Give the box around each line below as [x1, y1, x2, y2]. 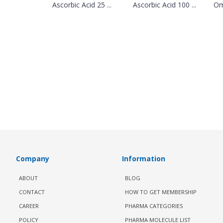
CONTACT [19, 188, 45, 196]
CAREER [19, 202, 39, 210]
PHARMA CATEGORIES [125, 202, 183, 210]
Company [16, 154, 49, 163]
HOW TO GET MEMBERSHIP [125, 188, 197, 196]
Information [122, 154, 166, 163]
